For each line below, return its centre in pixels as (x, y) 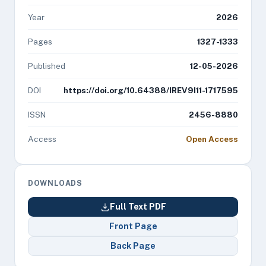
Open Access (212, 139)
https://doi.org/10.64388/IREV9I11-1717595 (151, 90)
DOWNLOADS (55, 183)
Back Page (133, 246)
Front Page (133, 226)
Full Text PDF (138, 207)
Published (47, 66)
